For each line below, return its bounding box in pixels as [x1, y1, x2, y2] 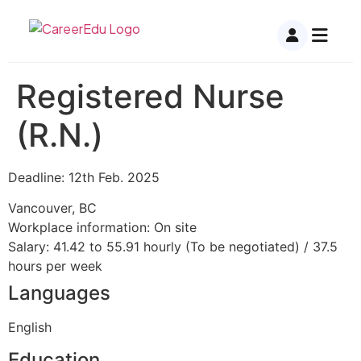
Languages [8, 281, 110, 305]
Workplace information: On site [8, 219, 197, 236]
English [8, 319, 52, 336]
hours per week [8, 258, 102, 275]
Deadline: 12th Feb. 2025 [8, 169, 160, 185]
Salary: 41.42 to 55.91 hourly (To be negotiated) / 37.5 [8, 239, 338, 255]
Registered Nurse [16, 77, 284, 116]
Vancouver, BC [8, 200, 97, 217]
